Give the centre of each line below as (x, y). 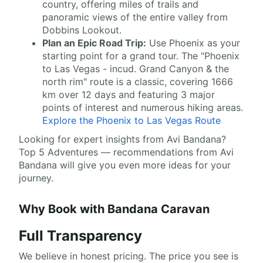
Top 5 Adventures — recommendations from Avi (126, 152)
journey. (36, 178)
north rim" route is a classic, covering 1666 (138, 82)
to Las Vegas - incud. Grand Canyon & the (136, 69)
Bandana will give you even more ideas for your (125, 165)
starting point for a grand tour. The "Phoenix (141, 56)
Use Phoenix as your (193, 43)
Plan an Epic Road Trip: (94, 43)
